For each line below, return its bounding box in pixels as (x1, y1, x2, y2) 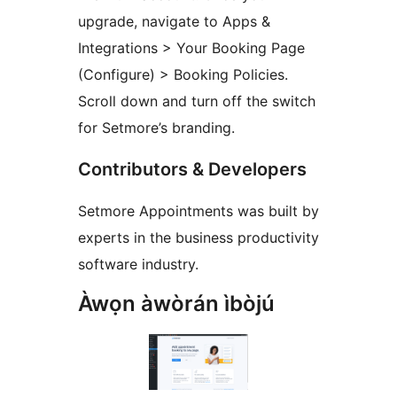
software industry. (78, 255, 198, 274)
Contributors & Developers (78, 159, 307, 181)
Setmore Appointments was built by (78, 202, 319, 221)
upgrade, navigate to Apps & (78, 12, 270, 31)
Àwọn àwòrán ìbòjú (78, 291, 275, 317)
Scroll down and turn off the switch (78, 92, 315, 111)
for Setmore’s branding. (78, 119, 235, 137)
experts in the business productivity (78, 229, 319, 247)
